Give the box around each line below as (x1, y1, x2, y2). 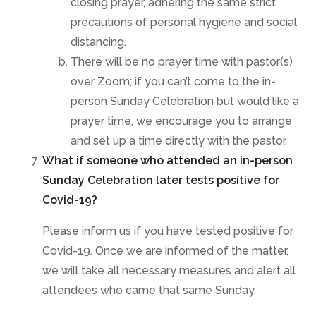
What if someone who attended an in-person (42, 154, 293, 167)
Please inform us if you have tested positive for (42, 224, 293, 238)
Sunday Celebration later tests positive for (42, 174, 279, 187)
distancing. (71, 35, 126, 49)
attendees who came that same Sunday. (42, 284, 256, 297)
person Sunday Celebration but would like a (71, 95, 299, 108)
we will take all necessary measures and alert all (42, 264, 296, 277)
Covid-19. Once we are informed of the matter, (42, 244, 288, 257)
